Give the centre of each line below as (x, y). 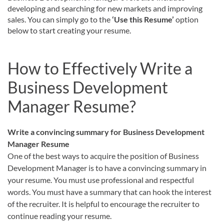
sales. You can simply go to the (60, 19)
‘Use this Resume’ (144, 19)
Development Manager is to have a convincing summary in (107, 167)
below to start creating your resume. (69, 30)
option (187, 19)
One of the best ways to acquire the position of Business (103, 155)
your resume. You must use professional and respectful (101, 179)
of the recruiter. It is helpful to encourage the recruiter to (103, 203)
